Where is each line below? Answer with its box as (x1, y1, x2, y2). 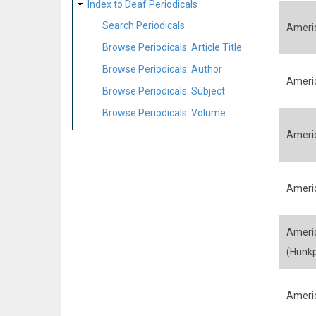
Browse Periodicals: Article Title (102, 42, 242, 54)
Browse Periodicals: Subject (102, 85, 225, 97)
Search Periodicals (102, 20, 185, 32)
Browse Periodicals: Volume (102, 107, 226, 119)
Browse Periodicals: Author (102, 63, 222, 75)
